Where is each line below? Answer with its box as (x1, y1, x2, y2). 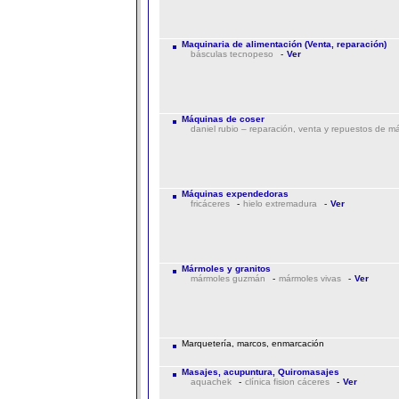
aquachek (190, 377, 232, 387)
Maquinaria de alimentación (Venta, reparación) (181, 39, 387, 49)
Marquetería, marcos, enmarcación (178, 338, 324, 348)
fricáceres (190, 199, 230, 208)
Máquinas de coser (181, 114, 265, 124)
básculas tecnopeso (190, 49, 273, 59)
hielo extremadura (242, 199, 317, 208)
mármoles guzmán (190, 273, 265, 283)
